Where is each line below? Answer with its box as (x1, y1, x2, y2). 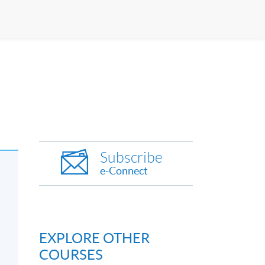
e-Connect (100, 164, 148, 177)
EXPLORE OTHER (39, 230, 150, 246)
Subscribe (100, 149, 163, 166)
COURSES (39, 246, 103, 263)
